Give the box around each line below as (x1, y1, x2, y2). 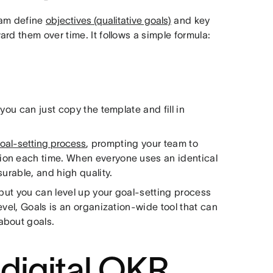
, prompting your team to (86, 138, 198, 149)
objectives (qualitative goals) (46, 15, 172, 26)
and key (171, 15, 210, 26)
